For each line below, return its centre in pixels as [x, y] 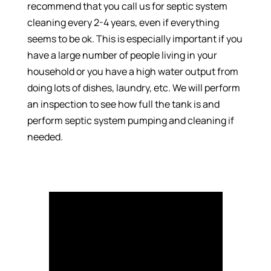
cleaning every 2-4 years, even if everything [123, 23]
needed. [45, 137]
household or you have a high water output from [132, 72]
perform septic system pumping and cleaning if [130, 121]
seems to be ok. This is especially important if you [135, 39]
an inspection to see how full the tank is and [123, 104]
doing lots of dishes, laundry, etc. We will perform [133, 88]
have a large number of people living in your [122, 55]
